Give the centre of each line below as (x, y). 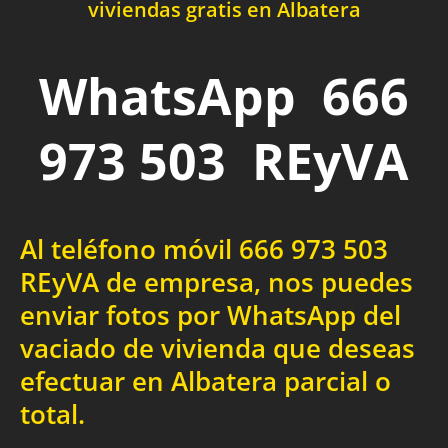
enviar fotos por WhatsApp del (210, 316)
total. (52, 415)
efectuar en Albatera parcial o (205, 382)
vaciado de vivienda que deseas (217, 349)
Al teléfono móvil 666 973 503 (204, 250)
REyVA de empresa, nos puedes (216, 283)
